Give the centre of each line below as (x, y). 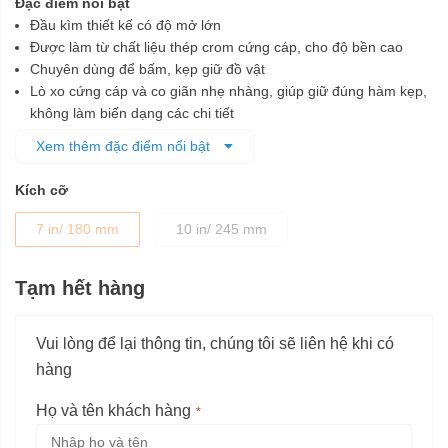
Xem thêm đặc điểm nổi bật (125, 146)
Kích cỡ (41, 190)
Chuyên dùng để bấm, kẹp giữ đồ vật (147, 69)
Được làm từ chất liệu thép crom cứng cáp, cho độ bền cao (216, 47)
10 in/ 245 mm (221, 229)
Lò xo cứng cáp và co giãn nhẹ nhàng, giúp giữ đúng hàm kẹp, (228, 91)
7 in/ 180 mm (77, 229)
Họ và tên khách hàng (113, 411)
